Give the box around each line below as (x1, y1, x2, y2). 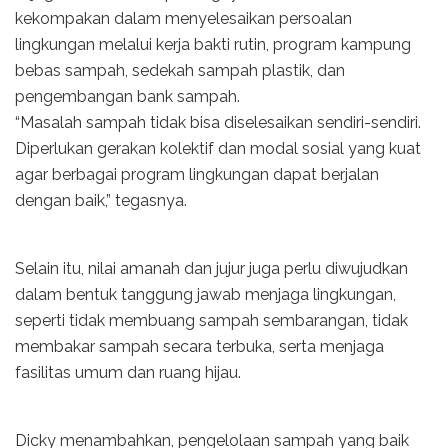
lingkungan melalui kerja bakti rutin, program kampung (15, 34, 411, 54)
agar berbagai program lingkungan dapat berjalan (15, 164, 379, 184)
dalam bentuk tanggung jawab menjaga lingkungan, (15, 284, 396, 304)
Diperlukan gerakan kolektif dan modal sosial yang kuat (15, 138, 421, 158)
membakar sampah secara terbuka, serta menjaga (15, 336, 384, 356)
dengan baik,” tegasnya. (15, 190, 187, 210)
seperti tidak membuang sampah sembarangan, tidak (15, 310, 408, 330)
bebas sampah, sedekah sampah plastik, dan (15, 60, 345, 80)
